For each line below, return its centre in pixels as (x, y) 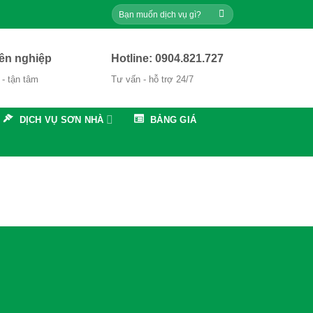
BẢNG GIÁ (174, 120)
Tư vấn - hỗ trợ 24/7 (152, 79)
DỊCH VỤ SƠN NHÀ (61, 120)
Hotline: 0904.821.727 (167, 58)
